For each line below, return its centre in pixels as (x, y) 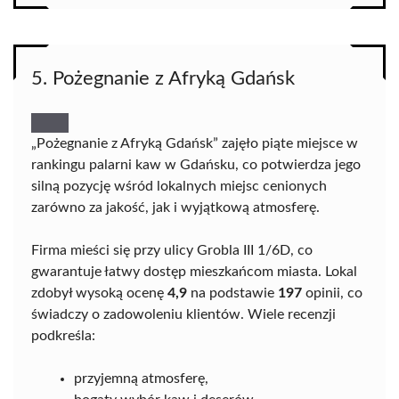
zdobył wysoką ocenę (99, 293)
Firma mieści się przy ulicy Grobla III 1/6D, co (172, 251)
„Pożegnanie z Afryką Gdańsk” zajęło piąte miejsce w (195, 144)
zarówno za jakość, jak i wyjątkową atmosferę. (175, 208)
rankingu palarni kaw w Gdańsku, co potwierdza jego (196, 165)
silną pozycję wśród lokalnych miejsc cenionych (179, 187)
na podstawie (232, 293)
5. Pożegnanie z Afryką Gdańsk (163, 79)
